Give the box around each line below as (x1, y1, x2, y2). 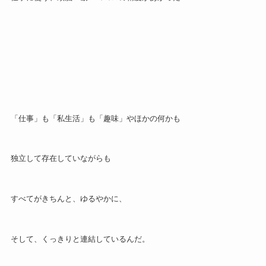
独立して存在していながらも (10, 154, 111, 163)
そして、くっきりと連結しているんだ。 (10, 235, 150, 243)
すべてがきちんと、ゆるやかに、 (10, 194, 126, 204)
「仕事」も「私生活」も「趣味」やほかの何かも (10, 113, 180, 123)
